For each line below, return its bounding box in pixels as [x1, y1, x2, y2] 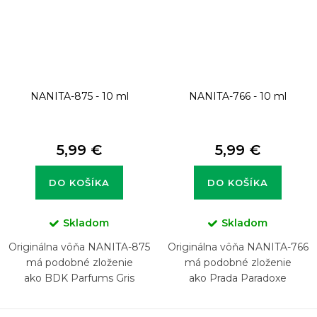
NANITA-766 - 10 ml [189, 89, 287, 103]
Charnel [60, 287, 98, 300]
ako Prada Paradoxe [189, 271, 287, 284]
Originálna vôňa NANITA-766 [167, 240, 309, 253]
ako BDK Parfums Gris [24, 271, 134, 284]
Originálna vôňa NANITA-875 [8, 240, 150, 253]
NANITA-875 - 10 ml [30, 89, 129, 103]
